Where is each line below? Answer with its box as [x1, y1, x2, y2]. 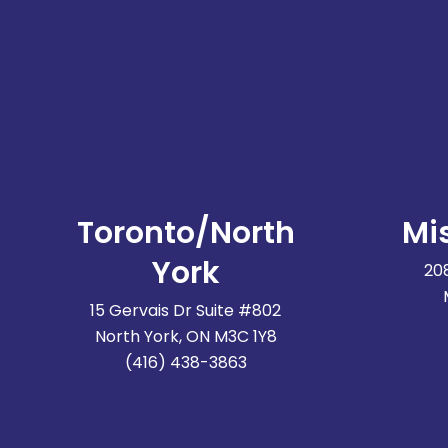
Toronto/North [76, 212, 295, 255]
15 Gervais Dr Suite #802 [90, 299, 282, 323]
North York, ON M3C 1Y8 [94, 325, 277, 349]
